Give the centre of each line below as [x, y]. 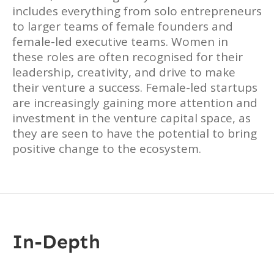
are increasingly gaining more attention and [135, 103]
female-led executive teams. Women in [120, 42]
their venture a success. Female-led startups [135, 87]
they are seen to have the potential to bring [135, 133]
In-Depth [56, 242]
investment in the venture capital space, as [131, 118]
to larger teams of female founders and [123, 26]
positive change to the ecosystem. [107, 149]
